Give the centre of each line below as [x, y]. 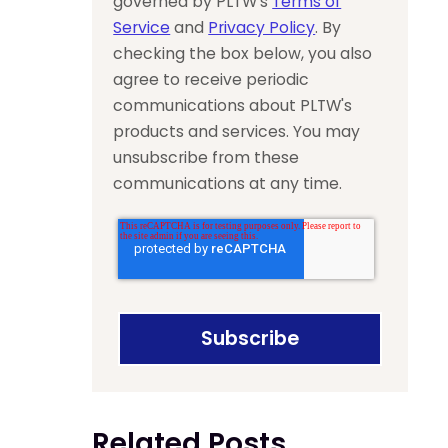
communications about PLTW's [233, 105]
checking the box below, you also [243, 53]
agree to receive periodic [211, 79]
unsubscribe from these [206, 157]
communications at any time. [228, 183]
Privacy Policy [262, 27]
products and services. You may [237, 131]
